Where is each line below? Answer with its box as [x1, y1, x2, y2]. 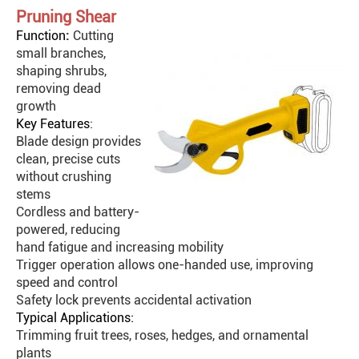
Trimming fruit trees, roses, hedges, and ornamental [16, 328, 309, 344]
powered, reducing [16, 222, 120, 238]
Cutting [70, 28, 114, 44]
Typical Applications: [16, 310, 134, 326]
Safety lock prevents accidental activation [16, 292, 252, 309]
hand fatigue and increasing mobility [16, 240, 224, 256]
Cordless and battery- [16, 204, 139, 220]
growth [16, 99, 56, 115]
